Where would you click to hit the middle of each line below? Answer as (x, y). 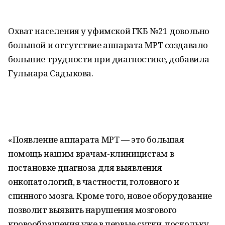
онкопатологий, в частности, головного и (94, 182)
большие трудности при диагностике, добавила (109, 59)
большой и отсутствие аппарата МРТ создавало (108, 45)
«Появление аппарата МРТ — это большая (96, 139)
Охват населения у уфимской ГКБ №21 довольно (109, 31)
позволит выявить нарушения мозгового (92, 210)
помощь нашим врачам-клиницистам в (91, 153)
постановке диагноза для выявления (85, 167)
